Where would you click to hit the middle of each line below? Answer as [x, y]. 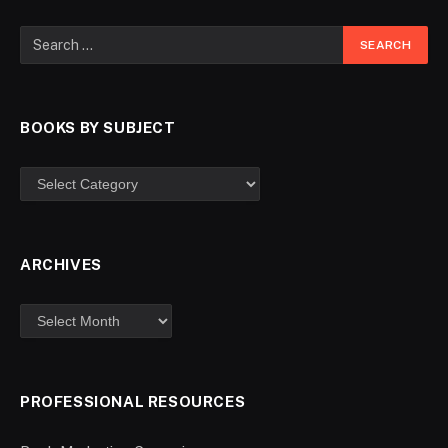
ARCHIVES [61, 264]
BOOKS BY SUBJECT [98, 127]
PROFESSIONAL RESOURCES [133, 401]
